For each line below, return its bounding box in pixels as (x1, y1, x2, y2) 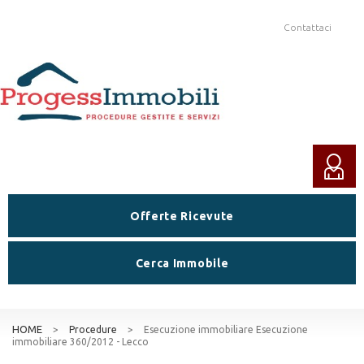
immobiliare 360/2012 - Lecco (12, 336, 149, 347)
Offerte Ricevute (129, 209, 235, 223)
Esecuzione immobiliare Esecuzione (144, 323, 308, 335)
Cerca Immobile (135, 256, 229, 270)
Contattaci (284, 22, 331, 32)
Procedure (69, 323, 117, 335)
